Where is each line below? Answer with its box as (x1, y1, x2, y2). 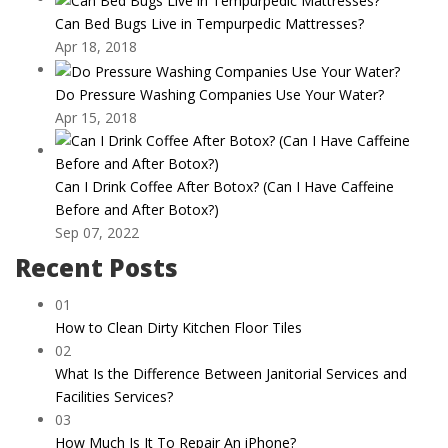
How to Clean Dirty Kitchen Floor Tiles (55, 317, 302, 337)
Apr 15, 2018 (55, 107, 137, 127)
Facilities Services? (55, 386, 173, 406)
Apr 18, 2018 (55, 37, 137, 56)
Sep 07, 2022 (55, 222, 139, 242)
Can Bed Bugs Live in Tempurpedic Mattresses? (55, 14, 364, 33)
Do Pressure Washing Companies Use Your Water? (55, 84, 384, 104)
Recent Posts (15, 251, 178, 285)
